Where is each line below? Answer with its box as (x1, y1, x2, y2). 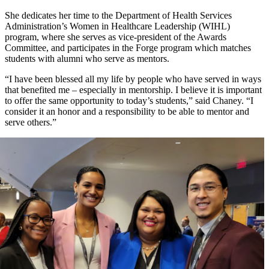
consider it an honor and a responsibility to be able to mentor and (5, 106, 249, 117)
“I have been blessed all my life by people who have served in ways (5, 74, 261, 85)
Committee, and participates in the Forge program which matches (5, 43, 251, 53)
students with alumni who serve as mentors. (5, 53, 169, 64)
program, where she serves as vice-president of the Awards (5, 32, 226, 43)
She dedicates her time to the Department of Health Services (5, 10, 232, 21)
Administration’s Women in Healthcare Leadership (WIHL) (5, 21, 230, 32)
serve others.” (5, 117, 56, 128)
